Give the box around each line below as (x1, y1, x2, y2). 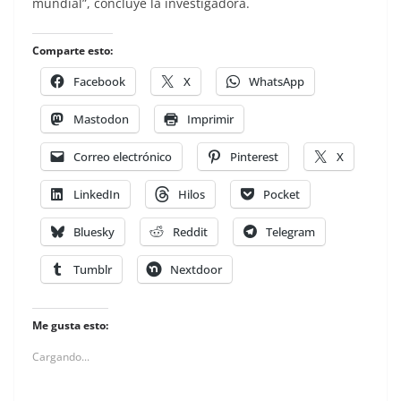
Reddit (173, 223, 208, 240)
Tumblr (73, 260, 112, 277)
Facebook (73, 73, 125, 90)
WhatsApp (249, 73, 304, 90)
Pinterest (230, 148, 278, 165)
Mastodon (73, 110, 129, 127)
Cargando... (32, 348, 90, 364)
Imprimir (187, 110, 234, 127)
